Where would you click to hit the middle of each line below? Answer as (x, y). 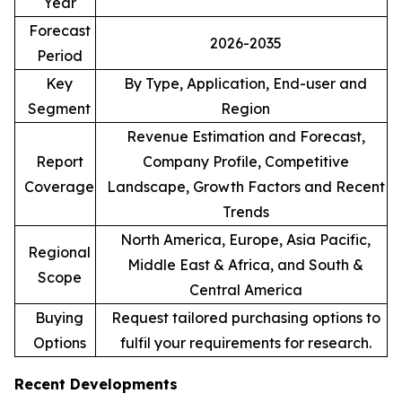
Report (59, 162)
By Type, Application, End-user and (245, 84)
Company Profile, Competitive (245, 162)
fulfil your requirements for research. (245, 343)
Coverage (59, 187)
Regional (59, 253)
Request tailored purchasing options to (245, 318)
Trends (245, 212)
